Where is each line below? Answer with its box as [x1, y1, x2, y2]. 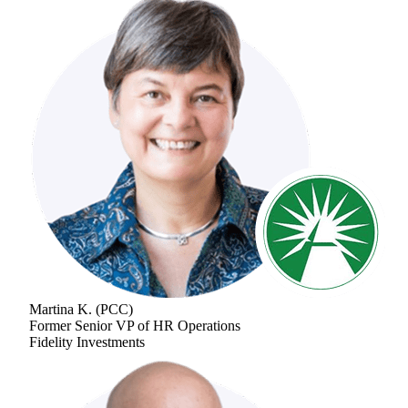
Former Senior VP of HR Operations [29, 317, 240, 333]
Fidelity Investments [29, 333, 145, 350]
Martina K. [29, 301, 92, 317]
